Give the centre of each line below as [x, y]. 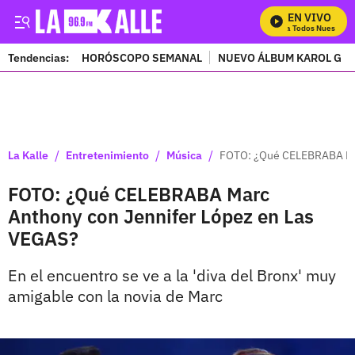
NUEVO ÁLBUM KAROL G [280, 57]
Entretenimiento [107, 155]
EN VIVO [309, 17]
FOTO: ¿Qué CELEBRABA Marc [139, 194]
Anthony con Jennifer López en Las [161, 216]
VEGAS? [43, 239]
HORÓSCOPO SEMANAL [142, 57]
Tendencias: [38, 57]
